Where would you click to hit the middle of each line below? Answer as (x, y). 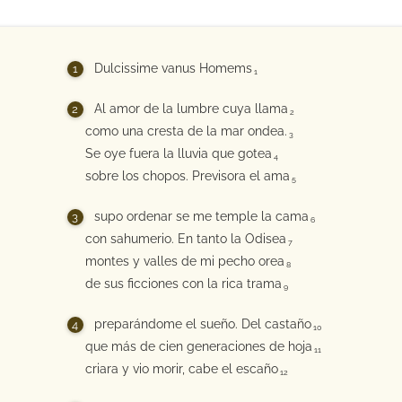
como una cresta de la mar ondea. (186, 131)
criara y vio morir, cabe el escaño (181, 369)
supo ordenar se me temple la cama (201, 216)
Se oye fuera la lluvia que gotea (178, 153)
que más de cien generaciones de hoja (198, 346)
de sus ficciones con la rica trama (183, 284)
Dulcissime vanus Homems (173, 68)
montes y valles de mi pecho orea (184, 261)
